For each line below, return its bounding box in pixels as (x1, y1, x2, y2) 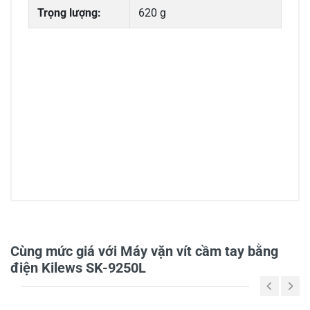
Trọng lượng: (37, 6, 101, 20)
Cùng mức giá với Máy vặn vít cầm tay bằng (10, 243, 278, 260)
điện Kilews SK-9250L (10, 259, 146, 277)
